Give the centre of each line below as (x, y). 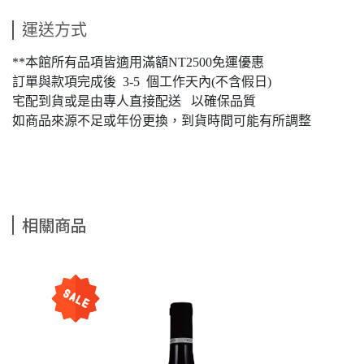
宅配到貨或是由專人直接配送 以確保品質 (136, 101)
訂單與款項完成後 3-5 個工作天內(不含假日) (142, 82)
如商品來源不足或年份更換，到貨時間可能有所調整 (162, 121)
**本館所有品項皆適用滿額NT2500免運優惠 (138, 62)
